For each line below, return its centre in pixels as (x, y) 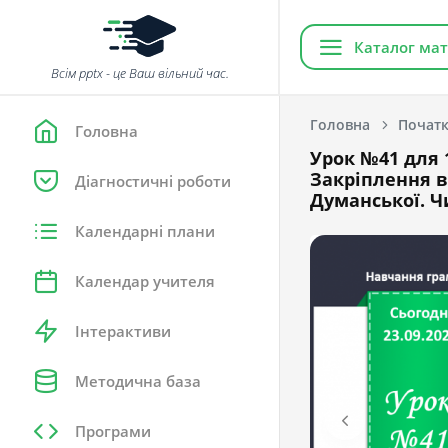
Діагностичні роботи (153, 181)
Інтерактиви (123, 331)
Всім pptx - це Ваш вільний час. (140, 73)
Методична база (138, 381)
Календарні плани (145, 231)
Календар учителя (145, 281)
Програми (113, 431)
